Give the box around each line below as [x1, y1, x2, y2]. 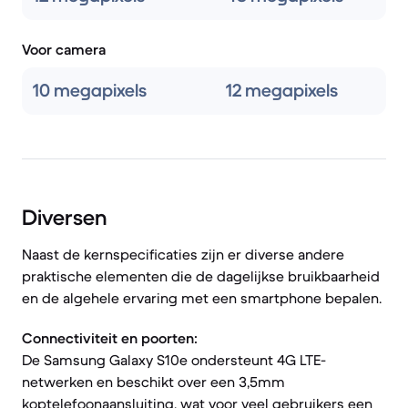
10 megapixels [33, 79, 147, 102]
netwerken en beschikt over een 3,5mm [22, 372, 285, 391]
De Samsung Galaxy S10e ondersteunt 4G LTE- [22, 351, 326, 369]
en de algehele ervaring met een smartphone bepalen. [22, 289, 382, 307]
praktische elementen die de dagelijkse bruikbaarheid [22, 267, 380, 285]
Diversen [22, 204, 107, 231]
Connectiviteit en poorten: [22, 329, 198, 347]
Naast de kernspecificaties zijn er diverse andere [22, 245, 344, 263]
